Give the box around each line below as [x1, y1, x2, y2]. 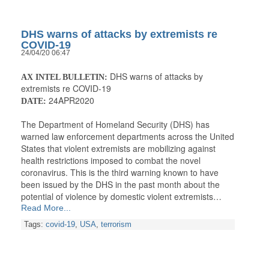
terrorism [101, 220, 131, 229]
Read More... [21, 203, 71, 213]
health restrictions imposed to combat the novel [21, 154, 201, 167]
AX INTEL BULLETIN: [21, 73, 107, 82]
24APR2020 [46, 94, 94, 107]
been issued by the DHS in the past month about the [21, 178, 220, 191]
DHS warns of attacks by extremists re [21, 28, 217, 41]
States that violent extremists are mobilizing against [21, 142, 216, 155]
